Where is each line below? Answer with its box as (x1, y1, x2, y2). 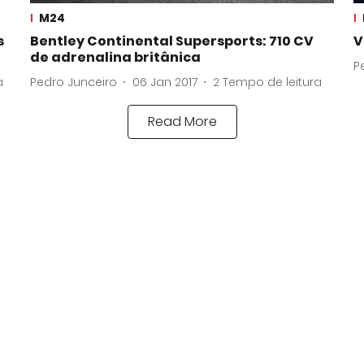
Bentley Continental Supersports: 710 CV (29, 32, 314, 51)
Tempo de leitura (222, 73, 322, 90)
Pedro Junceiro (29, 73, 117, 90)
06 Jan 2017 (132, 73, 197, 90)
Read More (147, 112, 217, 132)
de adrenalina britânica (29, 48, 201, 67)
